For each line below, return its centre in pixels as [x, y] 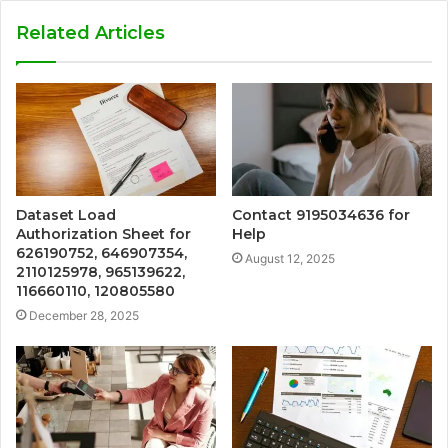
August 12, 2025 [290, 258]
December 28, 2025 [84, 315]
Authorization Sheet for [103, 233]
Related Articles [90, 33]
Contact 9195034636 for [321, 214]
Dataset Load [66, 214]
